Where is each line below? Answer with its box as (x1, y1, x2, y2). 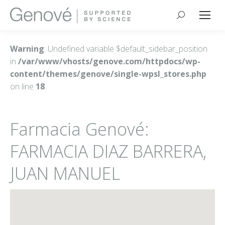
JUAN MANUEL (10, 162, 120, 185)
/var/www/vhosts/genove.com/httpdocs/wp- (18, 56, 200, 67)
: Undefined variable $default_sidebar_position (44, 43, 207, 54)
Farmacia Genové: (10, 118, 149, 141)
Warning (10, 43, 44, 54)
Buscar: (177, 12, 204, 23)
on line (10, 81, 36, 92)
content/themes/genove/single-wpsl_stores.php (10, 68, 206, 79)
